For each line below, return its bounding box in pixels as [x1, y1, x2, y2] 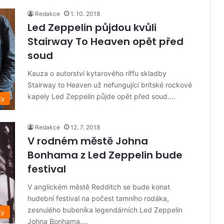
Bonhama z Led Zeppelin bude [27, 148, 182, 162]
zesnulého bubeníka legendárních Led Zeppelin [27, 205, 182, 214]
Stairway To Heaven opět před [27, 34, 183, 49]
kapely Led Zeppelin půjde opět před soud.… [27, 92, 175, 101]
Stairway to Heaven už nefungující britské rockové [27, 80, 192, 89]
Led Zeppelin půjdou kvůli [27, 20, 156, 35]
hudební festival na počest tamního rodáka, [27, 194, 169, 203]
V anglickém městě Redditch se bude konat [27, 182, 170, 191]
